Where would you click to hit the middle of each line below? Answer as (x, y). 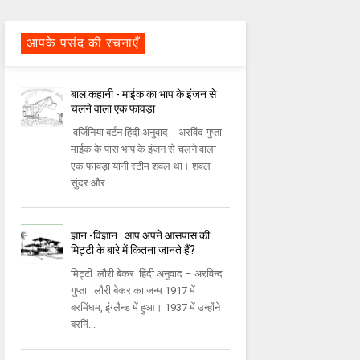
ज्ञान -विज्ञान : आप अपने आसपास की (141, 236)
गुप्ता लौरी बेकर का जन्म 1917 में (133, 291)
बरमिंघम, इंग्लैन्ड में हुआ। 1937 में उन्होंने (146, 308)
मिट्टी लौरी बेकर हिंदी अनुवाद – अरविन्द (147, 274)
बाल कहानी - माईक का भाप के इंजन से (144, 94)
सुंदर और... (92, 183)
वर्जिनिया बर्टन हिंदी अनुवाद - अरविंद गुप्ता (149, 133)
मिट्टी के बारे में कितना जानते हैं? (133, 250)
